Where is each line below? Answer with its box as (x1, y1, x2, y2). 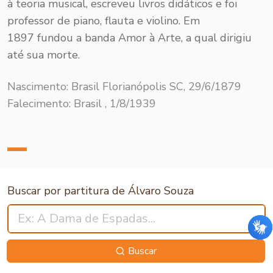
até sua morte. (7, 47, 80, 62)
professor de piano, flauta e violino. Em (7, 13, 200, 28)
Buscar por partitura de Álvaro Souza (7, 183, 194, 198)
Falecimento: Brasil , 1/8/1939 (7, 96, 156, 111)
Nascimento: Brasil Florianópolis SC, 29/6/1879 (7, 79, 241, 94)
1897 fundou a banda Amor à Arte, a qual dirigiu (7, 30, 252, 45)
